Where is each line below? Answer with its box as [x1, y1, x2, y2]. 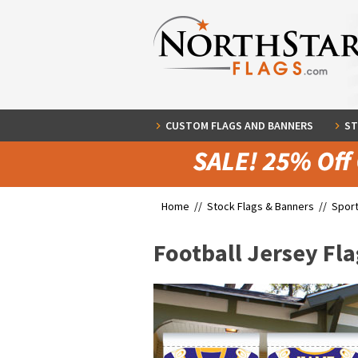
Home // [161, 199, 207, 213]
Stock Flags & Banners [207, 199, 314, 213]
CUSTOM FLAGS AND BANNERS [165, 118, 313, 133]
